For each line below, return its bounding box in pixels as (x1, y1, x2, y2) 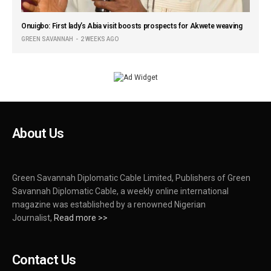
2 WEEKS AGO (80, 35, 119, 42)
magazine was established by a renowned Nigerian (12, 200, 206, 210)
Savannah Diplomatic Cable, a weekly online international (12, 186, 229, 197)
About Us (12, 126, 64, 142)
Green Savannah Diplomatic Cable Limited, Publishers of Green (12, 173, 251, 183)
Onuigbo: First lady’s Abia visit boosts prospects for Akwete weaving (21, 21, 243, 30)
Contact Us (12, 252, 76, 268)
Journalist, (12, 213, 54, 223)
